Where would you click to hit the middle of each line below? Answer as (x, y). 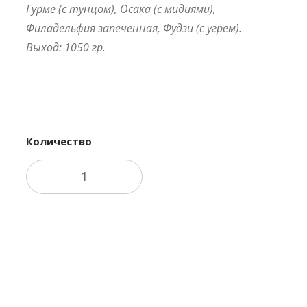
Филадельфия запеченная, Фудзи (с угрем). (134, 28)
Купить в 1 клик (136, 88)
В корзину (138, 240)
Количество (59, 141)
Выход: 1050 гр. (66, 47)
